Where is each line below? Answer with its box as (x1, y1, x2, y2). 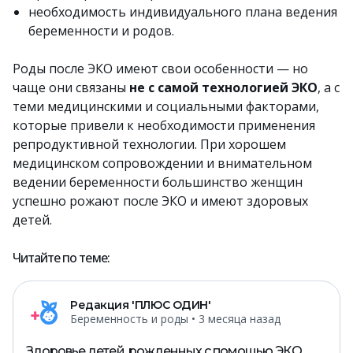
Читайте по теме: (13, 249, 110, 266)
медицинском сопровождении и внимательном (13, 154, 312, 172)
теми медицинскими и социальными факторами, (13, 98, 319, 115)
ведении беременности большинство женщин (13, 173, 303, 191)
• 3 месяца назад (188, 311, 281, 326)
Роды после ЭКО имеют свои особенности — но (13, 60, 308, 77)
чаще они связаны (13, 79, 129, 96)
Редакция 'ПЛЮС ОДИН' (70, 298, 211, 312)
